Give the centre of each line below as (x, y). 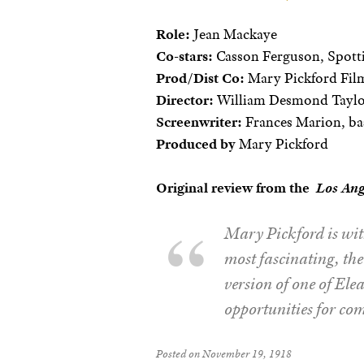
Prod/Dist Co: (200, 78)
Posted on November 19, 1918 (224, 353)
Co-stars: (184, 56)
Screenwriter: (199, 122)
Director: (185, 100)
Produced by (196, 144)
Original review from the (236, 188)
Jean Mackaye (234, 35)
